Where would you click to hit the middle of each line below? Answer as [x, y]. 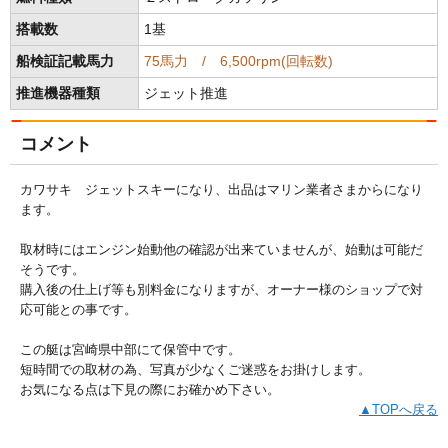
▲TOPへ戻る [398, 409]
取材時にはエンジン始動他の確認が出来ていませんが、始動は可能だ [221, 249]
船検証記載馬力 [65, 61]
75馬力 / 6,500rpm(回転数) [238, 61]
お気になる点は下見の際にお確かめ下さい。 [150, 389]
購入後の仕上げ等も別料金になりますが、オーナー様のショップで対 [221, 289]
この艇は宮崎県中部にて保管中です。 [130, 349]
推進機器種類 [58, 93]
